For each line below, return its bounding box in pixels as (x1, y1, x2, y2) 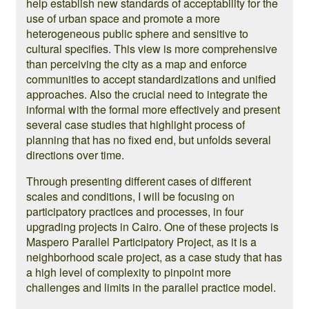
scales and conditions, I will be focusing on (26, 188, 235, 204)
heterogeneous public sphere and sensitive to (26, 26, 248, 41)
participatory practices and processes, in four (26, 203, 243, 219)
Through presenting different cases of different (26, 173, 251, 189)
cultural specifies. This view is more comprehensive (26, 41, 277, 57)
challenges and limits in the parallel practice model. (26, 279, 276, 295)
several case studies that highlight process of (26, 117, 245, 132)
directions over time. (26, 147, 124, 163)
